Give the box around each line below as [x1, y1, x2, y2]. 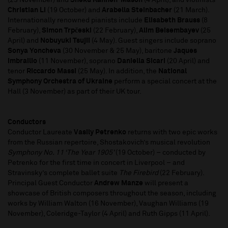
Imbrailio [8, 58, 37, 65]
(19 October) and [46, 7, 102, 14]
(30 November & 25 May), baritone [61, 47, 174, 55]
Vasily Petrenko [74, 129, 126, 136]
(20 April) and [165, 58, 210, 65]
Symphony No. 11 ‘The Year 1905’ [8, 149, 116, 157]
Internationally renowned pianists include [8, 17, 144, 24]
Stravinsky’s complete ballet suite [8, 169, 119, 177]
